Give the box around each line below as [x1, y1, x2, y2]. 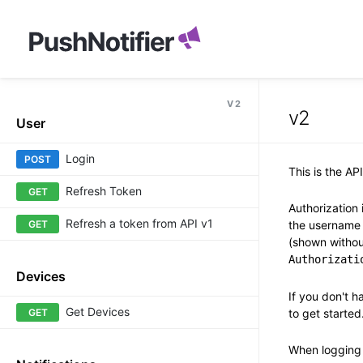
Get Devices [66, 305, 130, 318]
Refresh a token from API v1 [66, 216, 214, 230]
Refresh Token [66, 184, 143, 198]
